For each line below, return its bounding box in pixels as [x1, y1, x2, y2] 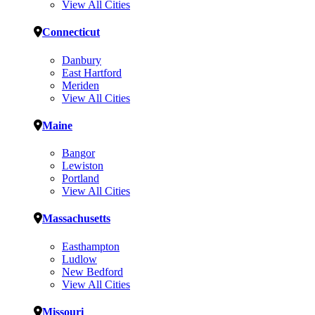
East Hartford [62, 66, 122, 79]
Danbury [62, 53, 101, 66]
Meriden [62, 79, 99, 91]
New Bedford [62, 265, 123, 278]
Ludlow [62, 252, 97, 265]
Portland [62, 172, 99, 185]
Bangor [62, 147, 95, 160]
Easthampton [62, 240, 120, 252]
